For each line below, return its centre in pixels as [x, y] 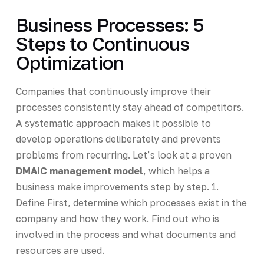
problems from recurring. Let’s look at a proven [123, 155]
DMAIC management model [79, 171]
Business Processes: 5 [110, 24]
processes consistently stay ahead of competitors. [130, 107]
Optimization [70, 62]
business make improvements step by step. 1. [117, 187]
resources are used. [60, 250]
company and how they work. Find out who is [117, 218]
